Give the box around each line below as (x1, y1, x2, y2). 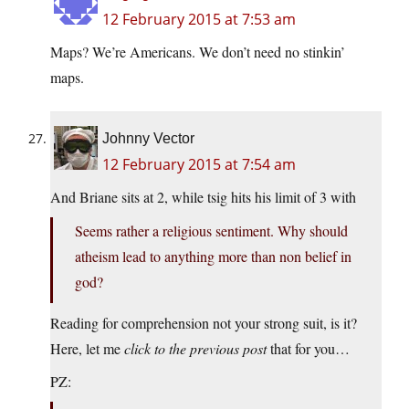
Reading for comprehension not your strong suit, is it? (50, 313, 357, 333)
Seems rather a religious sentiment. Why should (75, 221, 348, 241)
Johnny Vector (102, 131, 194, 147)
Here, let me (50, 339, 124, 359)
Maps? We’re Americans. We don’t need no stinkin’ (50, 42, 345, 62)
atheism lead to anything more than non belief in (75, 246, 351, 267)
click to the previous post (124, 339, 267, 359)
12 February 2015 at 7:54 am (102, 154, 296, 175)
